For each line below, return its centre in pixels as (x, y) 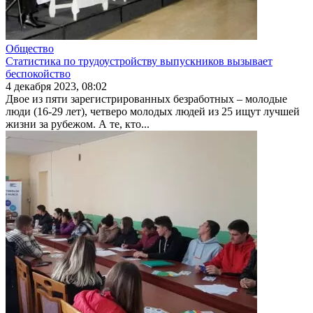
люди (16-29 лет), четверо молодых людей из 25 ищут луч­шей (153, 111)
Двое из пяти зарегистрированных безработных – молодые (146, 99)
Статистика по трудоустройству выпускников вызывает (139, 61)
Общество (30, 48)
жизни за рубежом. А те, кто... (78, 124)
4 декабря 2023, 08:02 (56, 86)
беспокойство (38, 73)
